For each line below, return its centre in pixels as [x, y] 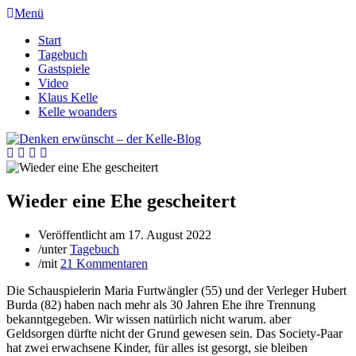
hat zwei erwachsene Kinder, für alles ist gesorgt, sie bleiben [157, 347]
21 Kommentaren [104, 263]
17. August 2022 [170, 234]
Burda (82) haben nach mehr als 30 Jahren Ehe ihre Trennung [161, 304]
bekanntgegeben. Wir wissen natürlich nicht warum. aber [149, 319]
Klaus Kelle [68, 97]
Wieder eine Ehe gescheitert [121, 201]
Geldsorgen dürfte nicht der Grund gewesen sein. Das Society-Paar [174, 333]
